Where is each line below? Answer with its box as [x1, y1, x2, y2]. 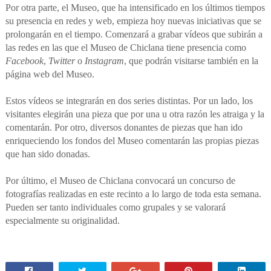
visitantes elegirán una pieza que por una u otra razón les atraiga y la [5, 109, 264, 120]
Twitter [48, 56, 75, 67]
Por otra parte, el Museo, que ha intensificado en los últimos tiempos [5, 2, 265, 13]
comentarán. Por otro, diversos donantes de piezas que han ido [5, 122, 243, 133]
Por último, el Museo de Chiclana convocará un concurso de [5, 175, 235, 186]
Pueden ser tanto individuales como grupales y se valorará [5, 202, 226, 213]
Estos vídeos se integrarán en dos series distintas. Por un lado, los [5, 96, 253, 106]
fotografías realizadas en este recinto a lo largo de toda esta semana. [5, 189, 261, 200]
